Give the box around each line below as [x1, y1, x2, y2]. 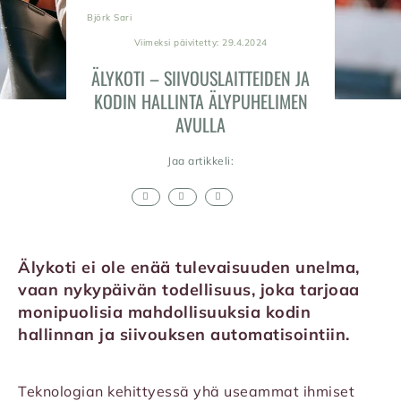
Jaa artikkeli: [167, 153, 234, 167]
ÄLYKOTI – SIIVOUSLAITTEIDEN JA [91, 64, 310, 91]
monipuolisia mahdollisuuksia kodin [18, 302, 311, 323]
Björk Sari [87, 11, 132, 23]
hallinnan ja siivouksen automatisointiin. [18, 324, 350, 346]
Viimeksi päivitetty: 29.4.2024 [133, 36, 268, 48]
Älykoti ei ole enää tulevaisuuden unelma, [18, 257, 360, 278]
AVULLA [175, 110, 226, 138]
